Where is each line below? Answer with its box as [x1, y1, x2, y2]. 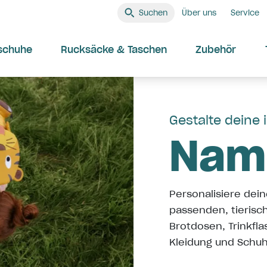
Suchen [139, 7, 167, 17]
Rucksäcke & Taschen [61, 44, 167, 55]
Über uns [182, 8, 216, 17]
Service [231, 8, 259, 17]
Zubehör [195, 44, 236, 55]
